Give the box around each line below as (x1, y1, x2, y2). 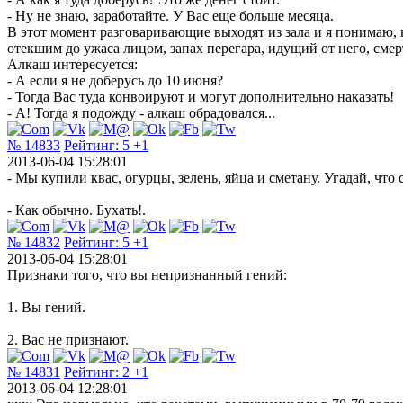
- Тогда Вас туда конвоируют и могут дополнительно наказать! (7, 88, 394, 104)
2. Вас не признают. (7, 331, 129, 347)
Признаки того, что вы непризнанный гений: (7, 266, 287, 282)
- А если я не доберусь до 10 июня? (7, 72, 223, 88)
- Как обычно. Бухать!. (7, 201, 146, 218)
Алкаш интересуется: (7, 56, 138, 72)
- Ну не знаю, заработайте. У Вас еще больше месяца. (7, 7, 334, 23)
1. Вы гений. (7, 299, 85, 315)
